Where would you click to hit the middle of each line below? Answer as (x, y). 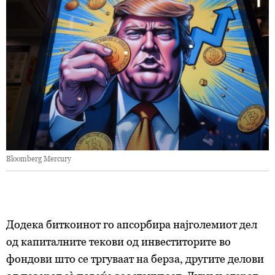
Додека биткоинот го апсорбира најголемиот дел (132, 224)
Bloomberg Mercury (39, 158)
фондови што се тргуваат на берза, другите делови (135, 258)
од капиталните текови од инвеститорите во (118, 241)
